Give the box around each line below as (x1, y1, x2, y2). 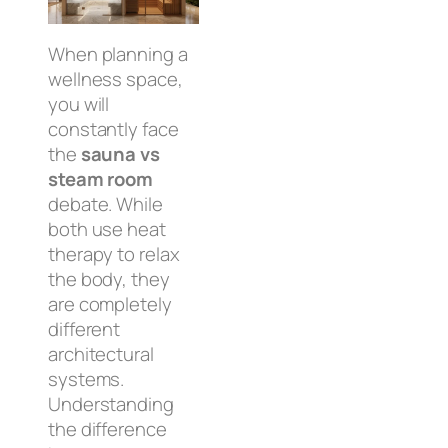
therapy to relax (48, 241, 180, 268)
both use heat (48, 216, 166, 243)
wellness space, (48, 66, 183, 93)
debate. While (48, 191, 163, 218)
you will (48, 91, 110, 118)
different (48, 316, 121, 343)
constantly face (48, 116, 179, 143)
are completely (48, 291, 172, 318)
